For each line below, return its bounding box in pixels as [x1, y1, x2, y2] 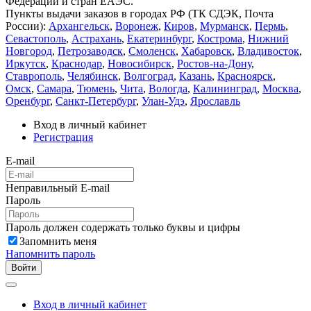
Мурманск [200, 19, 249, 32]
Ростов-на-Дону [177, 57, 251, 69]
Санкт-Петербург [56, 94, 136, 107]
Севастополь [6, 32, 66, 44]
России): [6, 19, 49, 32]
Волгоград [124, 69, 174, 82]
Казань [179, 69, 212, 82]
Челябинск [67, 69, 118, 82]
